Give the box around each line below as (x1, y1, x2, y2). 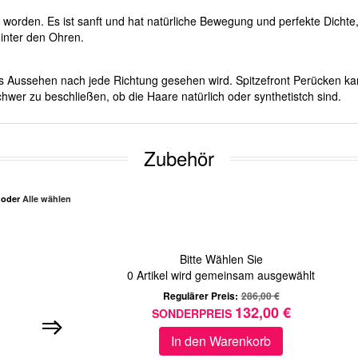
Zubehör (144, 144, 214, 173)
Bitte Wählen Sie (179, 251, 263, 268)
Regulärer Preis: (162, 288, 238, 304)
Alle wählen (22, 193, 71, 205)
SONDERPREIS (151, 305, 232, 322)
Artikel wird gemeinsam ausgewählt (133, 267, 315, 284)
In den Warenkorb (171, 332, 271, 351)
